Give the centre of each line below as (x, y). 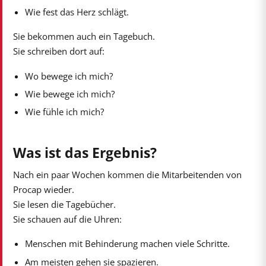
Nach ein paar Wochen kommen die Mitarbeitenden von (127, 175)
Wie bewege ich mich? (70, 94)
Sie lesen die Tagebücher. (64, 205)
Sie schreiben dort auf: (58, 51)
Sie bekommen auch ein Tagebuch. (84, 37)
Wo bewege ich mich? (69, 76)
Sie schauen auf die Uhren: (67, 219)
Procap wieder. (43, 190)
